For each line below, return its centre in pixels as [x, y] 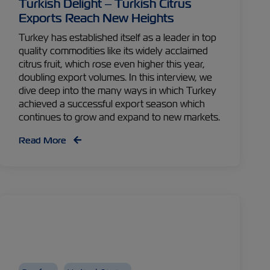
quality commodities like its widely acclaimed [114, 51]
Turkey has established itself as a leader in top [118, 38]
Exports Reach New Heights [97, 18]
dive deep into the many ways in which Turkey [118, 91]
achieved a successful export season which [112, 104]
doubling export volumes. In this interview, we [116, 77]
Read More [44, 140]
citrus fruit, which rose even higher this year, [112, 64]
